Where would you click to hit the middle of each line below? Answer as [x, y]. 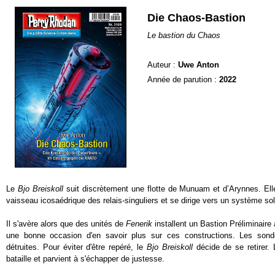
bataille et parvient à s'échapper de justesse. [85, 259]
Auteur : [163, 65]
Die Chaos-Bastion [196, 18]
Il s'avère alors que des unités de [66, 224]
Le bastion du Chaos [184, 35]
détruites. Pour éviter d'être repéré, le [76, 247]
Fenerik [139, 224]
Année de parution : [183, 79]
